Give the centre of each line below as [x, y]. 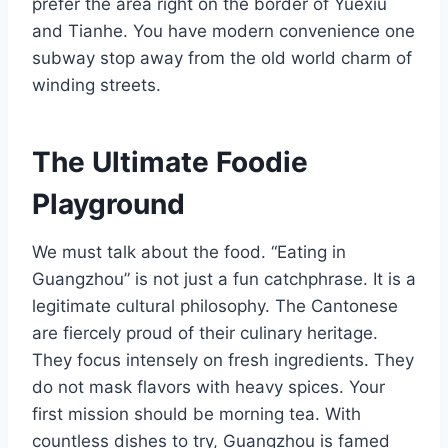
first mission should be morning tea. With [196, 414]
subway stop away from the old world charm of [222, 58]
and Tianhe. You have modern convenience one [223, 31]
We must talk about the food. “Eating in [189, 252]
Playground [108, 204]
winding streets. [96, 85]
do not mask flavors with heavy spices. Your [208, 387]
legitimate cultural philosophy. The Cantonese [215, 306]
